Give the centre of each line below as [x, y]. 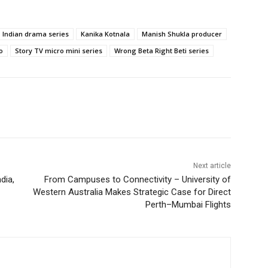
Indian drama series [36, 34]
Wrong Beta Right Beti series [162, 51]
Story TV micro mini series [59, 51]
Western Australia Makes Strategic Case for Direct [132, 192]
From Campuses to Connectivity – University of [137, 179]
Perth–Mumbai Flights [188, 205]
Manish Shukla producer [182, 34]
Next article [212, 166]
